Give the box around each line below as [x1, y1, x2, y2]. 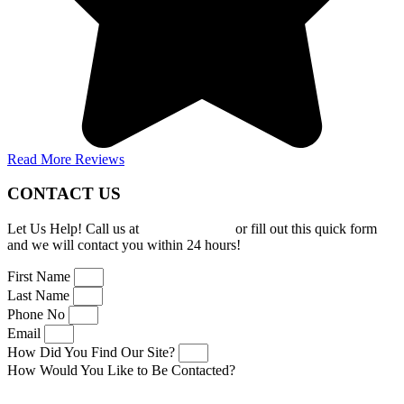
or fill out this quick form [232, 221, 377, 237]
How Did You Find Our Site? [7, 344, 179, 361]
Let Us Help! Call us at [7, 221, 142, 237]
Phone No [7, 307, 69, 323]
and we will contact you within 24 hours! [7, 237, 241, 253]
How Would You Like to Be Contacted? [7, 363, 235, 379]
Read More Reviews [7, 151, 124, 167]
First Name [7, 269, 74, 285]
